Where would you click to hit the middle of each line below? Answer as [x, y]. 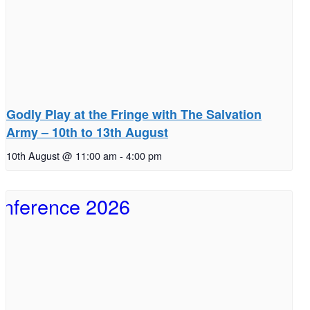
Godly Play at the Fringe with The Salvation [134, 115]
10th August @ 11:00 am [62, 156]
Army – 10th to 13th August [87, 133]
